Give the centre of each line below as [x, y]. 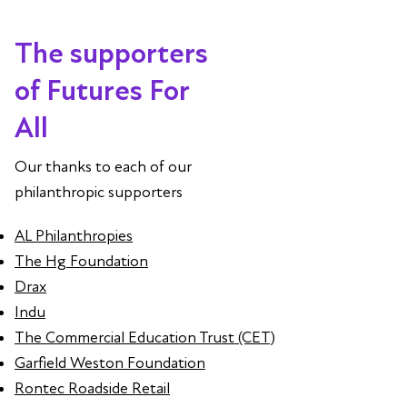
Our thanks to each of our [103, 167]
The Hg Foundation [81, 262]
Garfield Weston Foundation [110, 363]
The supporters [111, 53]
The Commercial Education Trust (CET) [145, 338]
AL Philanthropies [74, 236]
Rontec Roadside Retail [92, 389]
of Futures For [102, 90]
